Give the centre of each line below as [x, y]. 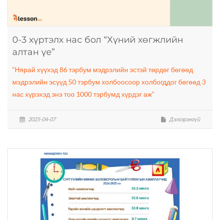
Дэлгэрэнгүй [184, 119]
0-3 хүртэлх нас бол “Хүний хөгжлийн [98, 40]
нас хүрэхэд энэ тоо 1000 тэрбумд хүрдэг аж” [83, 94]
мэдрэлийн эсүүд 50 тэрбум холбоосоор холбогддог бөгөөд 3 [109, 82]
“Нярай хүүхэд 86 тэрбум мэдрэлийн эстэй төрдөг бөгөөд [103, 70]
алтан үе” [34, 52]
